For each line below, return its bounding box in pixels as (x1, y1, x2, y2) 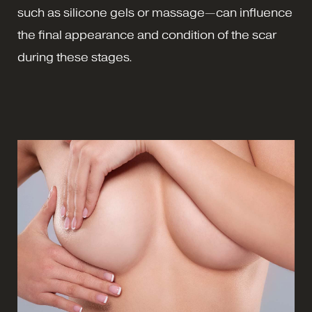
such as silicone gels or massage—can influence (17, 6, 292, 19)
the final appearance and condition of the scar (17, 29, 276, 42)
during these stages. (17, 51, 132, 64)
